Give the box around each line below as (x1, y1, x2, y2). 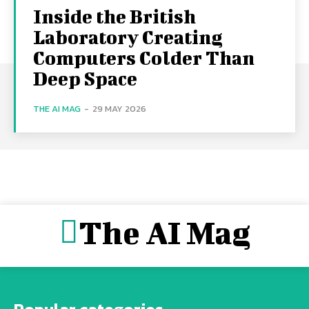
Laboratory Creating (33, 26, 223, 48)
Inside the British (33, 6, 196, 28)
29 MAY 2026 (92, 102, 146, 116)
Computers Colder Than (33, 47, 255, 69)
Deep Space (33, 68, 137, 90)
